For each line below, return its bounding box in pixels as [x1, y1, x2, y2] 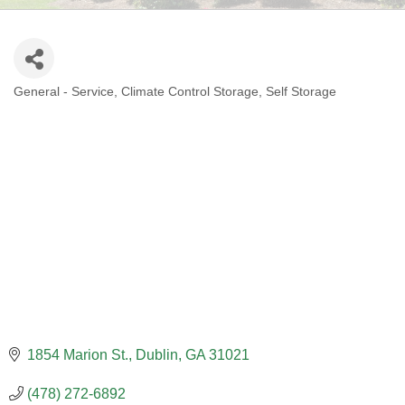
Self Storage [266, 84, 336, 99]
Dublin [136, 346, 178, 363]
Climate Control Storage [121, 84, 259, 99]
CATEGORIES [13, 94, 145, 117]
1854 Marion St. [27, 346, 128, 363]
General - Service [14, 84, 114, 99]
